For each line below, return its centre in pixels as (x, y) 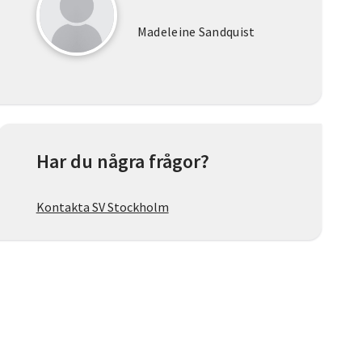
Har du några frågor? (122, 162)
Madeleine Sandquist (196, 32)
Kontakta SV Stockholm (102, 207)
